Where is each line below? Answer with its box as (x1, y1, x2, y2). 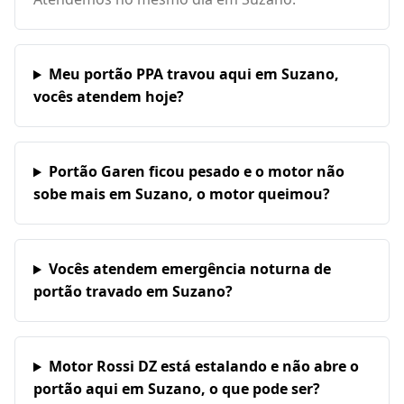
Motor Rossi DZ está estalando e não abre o (48, 356, 359, 377)
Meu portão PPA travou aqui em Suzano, (48, 64, 339, 85)
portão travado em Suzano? (33, 281, 233, 302)
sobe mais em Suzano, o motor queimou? (33, 184, 330, 205)
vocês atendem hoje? (33, 87, 184, 107)
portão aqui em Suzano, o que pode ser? (33, 379, 320, 399)
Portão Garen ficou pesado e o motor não (48, 161, 344, 182)
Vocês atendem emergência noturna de (48, 259, 331, 280)
